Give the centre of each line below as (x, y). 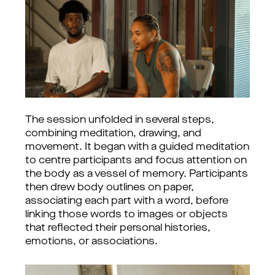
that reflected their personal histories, (118, 228)
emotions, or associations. (91, 242)
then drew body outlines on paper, (110, 188)
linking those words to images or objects (126, 215)
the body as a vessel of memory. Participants (137, 174)
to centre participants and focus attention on (136, 161)
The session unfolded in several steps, (120, 120)
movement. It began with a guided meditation (137, 147)
